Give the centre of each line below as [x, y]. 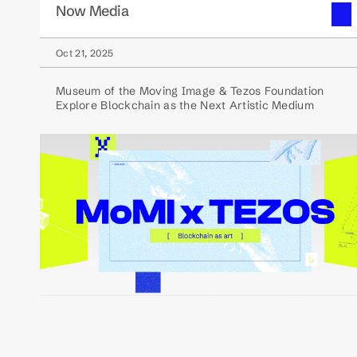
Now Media [92, 11]
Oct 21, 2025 [85, 53]
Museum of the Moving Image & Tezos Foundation [190, 91]
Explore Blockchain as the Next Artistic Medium [185, 105]
